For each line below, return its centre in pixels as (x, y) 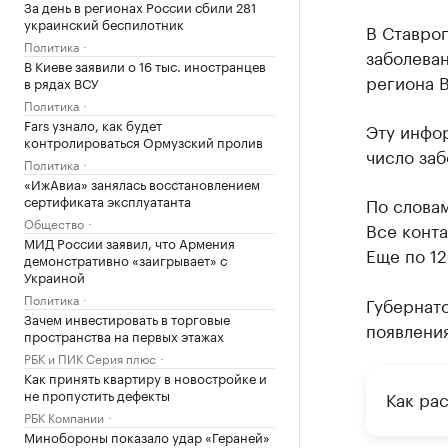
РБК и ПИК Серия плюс (90, 357)
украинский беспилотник (104, 23)
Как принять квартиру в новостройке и (145, 377)
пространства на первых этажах (124, 335)
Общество (54, 222)
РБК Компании (64, 416)
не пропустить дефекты (97, 394)
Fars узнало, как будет (93, 124)
